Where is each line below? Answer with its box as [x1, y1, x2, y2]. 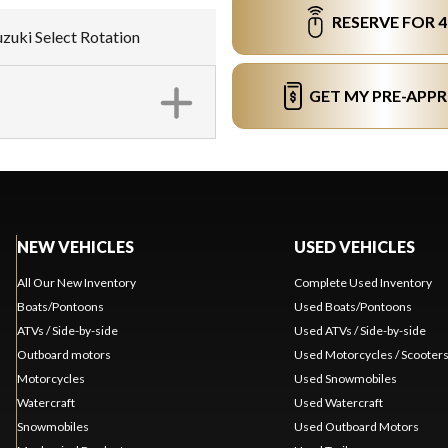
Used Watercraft [293, 395, 383, 410]
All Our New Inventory [16, 275, 136, 290]
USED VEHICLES [293, 237, 415, 256]
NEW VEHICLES [16, 237, 134, 256]
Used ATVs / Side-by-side [293, 323, 426, 338]
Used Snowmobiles [293, 371, 397, 386]
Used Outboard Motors [293, 419, 419, 434]
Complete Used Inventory [293, 275, 432, 290]
